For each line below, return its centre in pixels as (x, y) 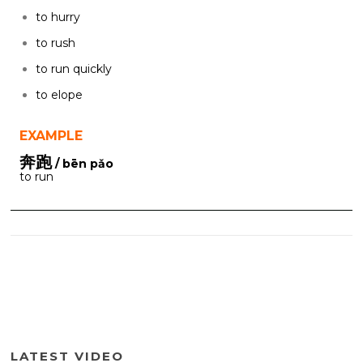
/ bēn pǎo (83, 163)
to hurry (58, 17)
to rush (56, 43)
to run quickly (74, 69)
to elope (59, 95)
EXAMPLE (51, 135)
